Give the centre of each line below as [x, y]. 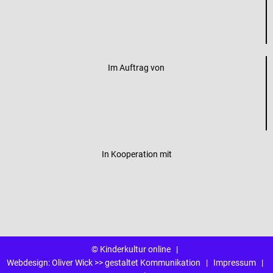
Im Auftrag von [136, 67]
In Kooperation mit [136, 154]
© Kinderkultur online [131, 249]
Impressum [234, 262]
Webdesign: [29, 262]
